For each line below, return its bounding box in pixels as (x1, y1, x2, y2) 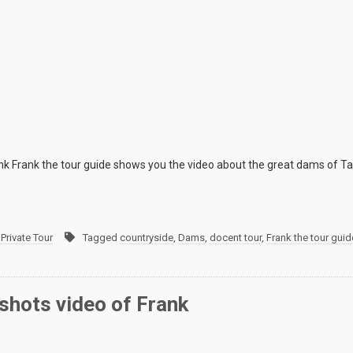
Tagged (83, 232, 120, 244)
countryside (120, 232, 173, 244)
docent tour (210, 232, 262, 244)
